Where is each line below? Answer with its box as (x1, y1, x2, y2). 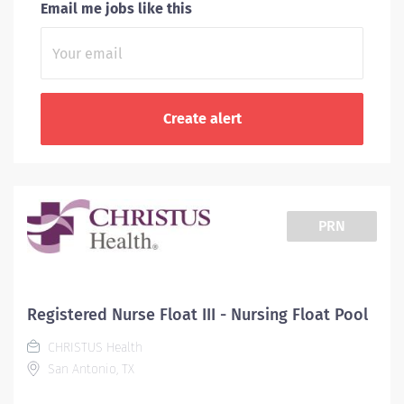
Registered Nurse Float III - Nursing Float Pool (27, 305, 368, 325)
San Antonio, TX (44, 362, 134, 377)
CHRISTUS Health (44, 340, 142, 355)
